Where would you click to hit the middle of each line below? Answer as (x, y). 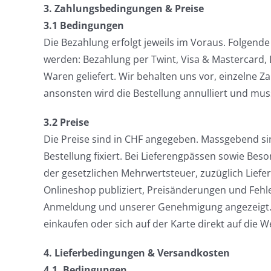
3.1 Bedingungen (83, 25)
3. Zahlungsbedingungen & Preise (123, 8)
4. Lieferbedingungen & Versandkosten (136, 253)
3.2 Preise (66, 122)
